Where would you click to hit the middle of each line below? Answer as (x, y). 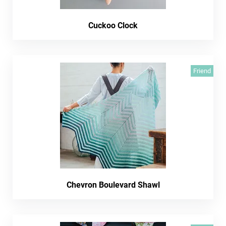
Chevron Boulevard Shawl (113, 185)
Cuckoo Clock (113, 25)
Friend (202, 71)
